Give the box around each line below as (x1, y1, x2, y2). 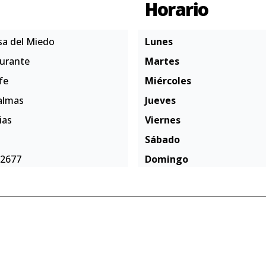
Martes (145, 55, 179, 68)
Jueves (145, 94, 176, 107)
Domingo (145, 153, 188, 166)
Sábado (145, 133, 180, 146)
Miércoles (145, 74, 191, 87)
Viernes (145, 113, 180, 126)
